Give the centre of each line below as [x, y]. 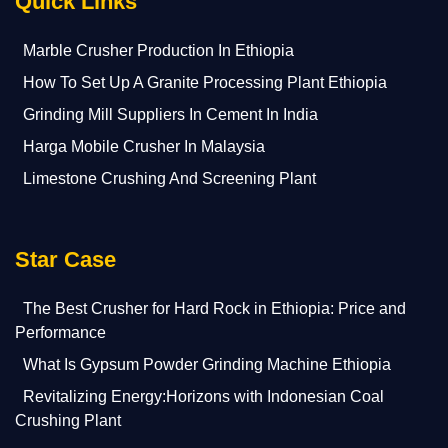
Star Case [65, 260]
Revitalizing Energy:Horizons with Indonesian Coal [203, 397]
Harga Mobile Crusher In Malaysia [144, 147]
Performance [60, 333]
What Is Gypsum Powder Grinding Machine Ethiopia [207, 365]
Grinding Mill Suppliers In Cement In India [170, 115]
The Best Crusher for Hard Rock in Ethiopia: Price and [214, 309]
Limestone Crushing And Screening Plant [169, 179]
